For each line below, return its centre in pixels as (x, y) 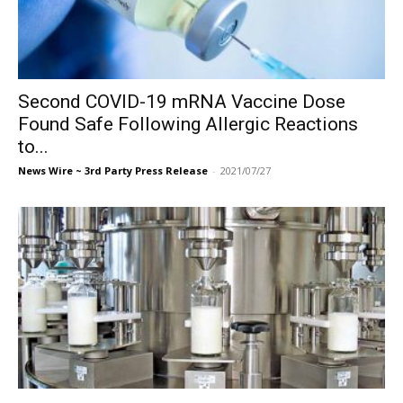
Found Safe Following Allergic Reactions (188, 125)
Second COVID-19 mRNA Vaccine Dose (182, 102)
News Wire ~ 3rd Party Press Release (113, 171)
